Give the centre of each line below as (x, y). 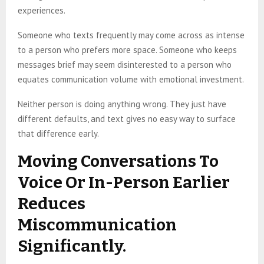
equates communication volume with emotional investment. (131, 80)
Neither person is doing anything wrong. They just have (122, 104)
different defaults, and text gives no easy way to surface (127, 119)
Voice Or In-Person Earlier (124, 183)
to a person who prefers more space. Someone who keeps (127, 50)
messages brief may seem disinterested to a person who (125, 65)
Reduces (52, 204)
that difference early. (58, 134)
